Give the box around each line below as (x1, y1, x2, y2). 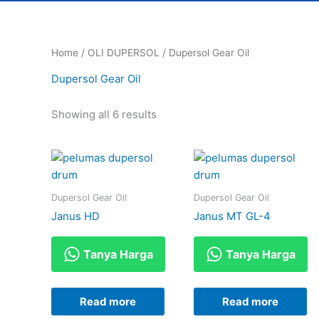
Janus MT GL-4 (193, 209, 271, 224)
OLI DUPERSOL (88, 46, 159, 58)
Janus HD (51, 209, 100, 224)
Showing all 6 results (51, 108, 157, 122)
